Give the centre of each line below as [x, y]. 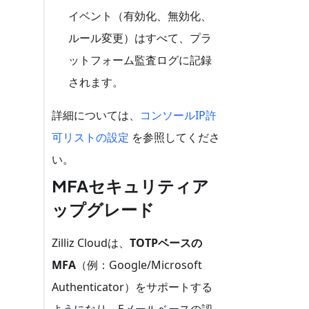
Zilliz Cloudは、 [91, 242]
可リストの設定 [91, 137]
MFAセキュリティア [131, 185]
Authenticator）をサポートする [132, 287]
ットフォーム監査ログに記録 [140, 60]
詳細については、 [96, 115]
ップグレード [103, 209]
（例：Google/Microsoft [139, 265]
